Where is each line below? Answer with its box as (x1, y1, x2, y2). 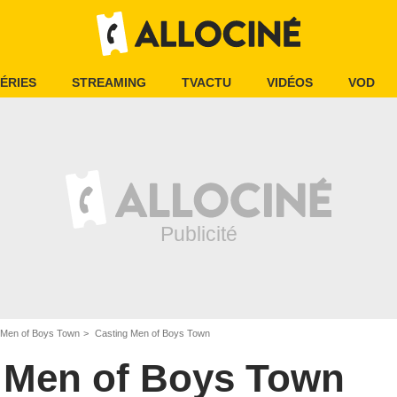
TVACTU (182, 75, 231, 90)
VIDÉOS (267, 75, 313, 90)
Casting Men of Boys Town (92, 328, 210, 339)
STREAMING (72, 75, 146, 90)
